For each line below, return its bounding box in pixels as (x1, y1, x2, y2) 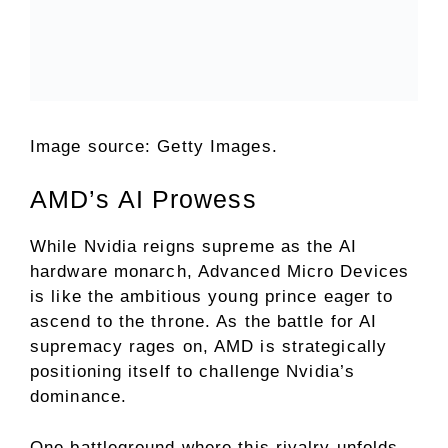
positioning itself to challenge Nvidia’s (30, 361, 356, 381)
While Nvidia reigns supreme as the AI (30, 236, 357, 256)
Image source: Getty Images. (30, 136, 278, 156)
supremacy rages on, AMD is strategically (30, 336, 388, 356)
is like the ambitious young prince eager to (30, 286, 394, 306)
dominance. (30, 386, 127, 406)
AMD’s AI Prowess (30, 184, 257, 213)
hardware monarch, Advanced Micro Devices (30, 261, 410, 281)
